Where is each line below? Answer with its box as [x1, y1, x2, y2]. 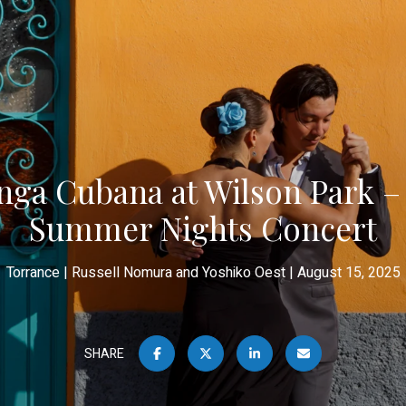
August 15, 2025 [296, 262, 401, 284]
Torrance [5, 262, 60, 284]
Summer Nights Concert [29, 207, 377, 249]
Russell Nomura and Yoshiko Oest [71, 262, 285, 284]
